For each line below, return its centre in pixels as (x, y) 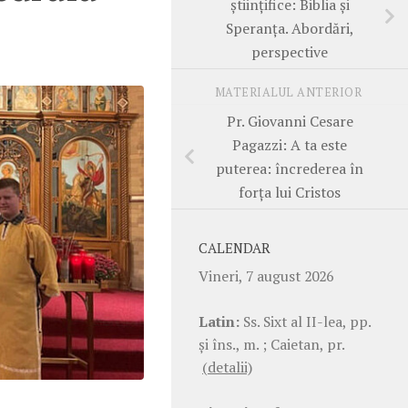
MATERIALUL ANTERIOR (290, 92)
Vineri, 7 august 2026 (266, 275)
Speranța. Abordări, (290, 28)
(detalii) (227, 367)
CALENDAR (235, 248)
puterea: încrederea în (290, 168)
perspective (290, 51)
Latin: (219, 321)
